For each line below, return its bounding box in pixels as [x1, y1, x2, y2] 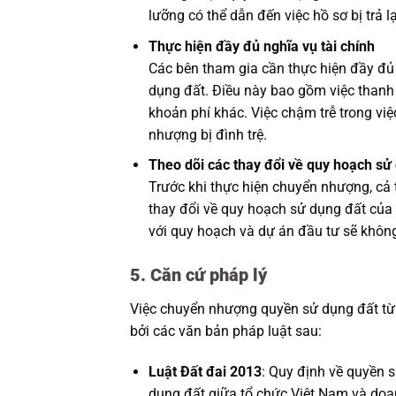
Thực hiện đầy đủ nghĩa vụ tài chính [148, 37, 375, 55]
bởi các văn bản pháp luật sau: [130, 323, 322, 340]
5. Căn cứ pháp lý [130, 264, 267, 286]
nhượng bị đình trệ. [148, 126, 267, 143]
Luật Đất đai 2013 [148, 362, 262, 380]
